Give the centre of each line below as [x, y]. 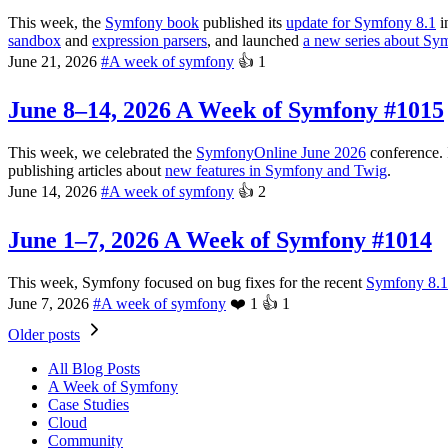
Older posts [44, 334]
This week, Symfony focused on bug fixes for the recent [187, 282]
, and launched [255, 41]
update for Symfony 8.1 [361, 23]
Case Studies [88, 404]
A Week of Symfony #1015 [307, 110]
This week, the [56, 23]
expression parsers [149, 41]
